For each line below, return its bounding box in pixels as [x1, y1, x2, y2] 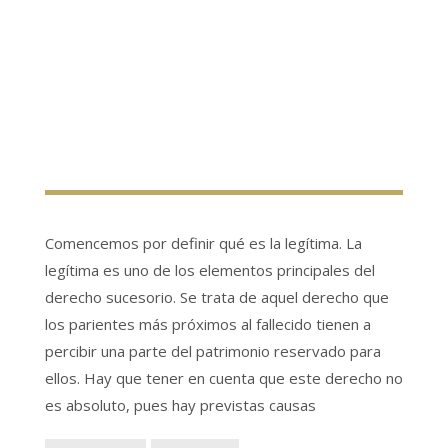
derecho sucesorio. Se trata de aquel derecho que [45, 287, 389, 307]
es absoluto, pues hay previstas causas [45, 395, 316, 415]
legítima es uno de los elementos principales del [45, 260, 375, 280]
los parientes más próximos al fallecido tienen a [45, 314, 371, 334]
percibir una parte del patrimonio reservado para [45, 341, 381, 361]
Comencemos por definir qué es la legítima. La [45, 233, 362, 253]
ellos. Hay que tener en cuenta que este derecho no [45, 368, 403, 388]
